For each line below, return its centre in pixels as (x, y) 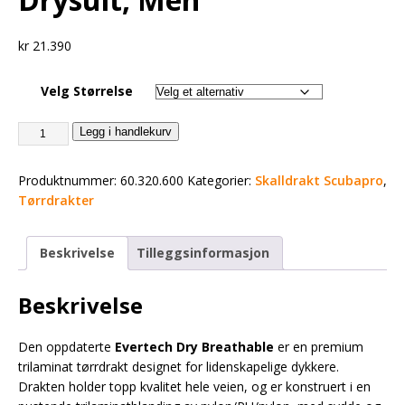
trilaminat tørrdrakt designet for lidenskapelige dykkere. (179, 366)
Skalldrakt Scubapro (319, 180)
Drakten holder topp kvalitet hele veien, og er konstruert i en (194, 386)
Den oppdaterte (66, 346)
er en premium (319, 346)
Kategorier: (221, 180)
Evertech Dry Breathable (194, 346)
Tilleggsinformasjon (203, 253)
